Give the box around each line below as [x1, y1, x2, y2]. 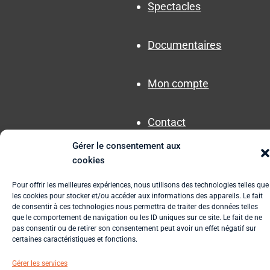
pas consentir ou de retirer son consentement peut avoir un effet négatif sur [12, 224, 256, 233]
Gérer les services [12, 259, 67, 268]
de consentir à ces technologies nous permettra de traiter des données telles [12, 202, 258, 211]
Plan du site [46, 215, 102, 228]
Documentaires [148, 39, 222, 52]
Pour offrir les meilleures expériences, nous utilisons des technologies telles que [12, 181, 269, 189]
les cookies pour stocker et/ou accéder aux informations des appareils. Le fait [12, 192, 263, 200]
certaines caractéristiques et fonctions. [12, 235, 137, 243]
